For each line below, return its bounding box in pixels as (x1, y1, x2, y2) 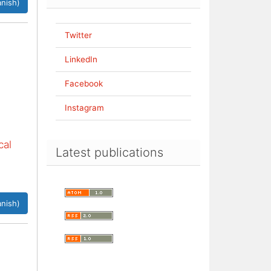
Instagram (65, 103, 104, 113)
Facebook (65, 79, 103, 88)
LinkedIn (65, 54, 97, 64)
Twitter (65, 30, 92, 40)
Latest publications (56, 145, 163, 160)
